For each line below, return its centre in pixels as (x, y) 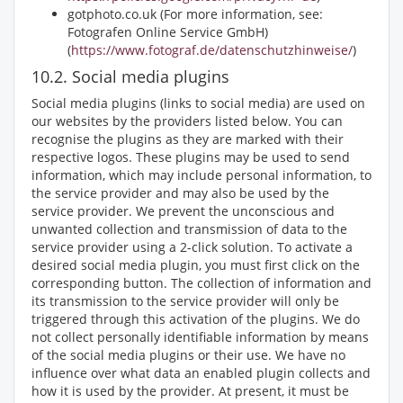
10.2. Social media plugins (130, 76)
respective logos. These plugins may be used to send (191, 157)
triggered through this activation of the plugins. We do (196, 319)
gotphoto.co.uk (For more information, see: (197, 14)
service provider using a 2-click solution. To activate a (192, 247)
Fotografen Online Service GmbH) (168, 32)
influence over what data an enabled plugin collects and (201, 373)
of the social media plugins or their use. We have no (188, 355)
